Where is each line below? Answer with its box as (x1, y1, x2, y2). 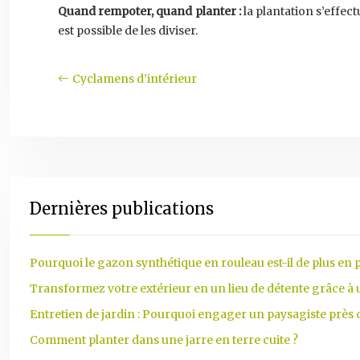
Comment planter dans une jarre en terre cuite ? (30, 333, 298, 347)
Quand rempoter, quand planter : (58, 4, 241, 18)
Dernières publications (30, 198, 214, 219)
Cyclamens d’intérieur (72, 72, 197, 86)
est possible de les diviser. (58, 23, 198, 38)
